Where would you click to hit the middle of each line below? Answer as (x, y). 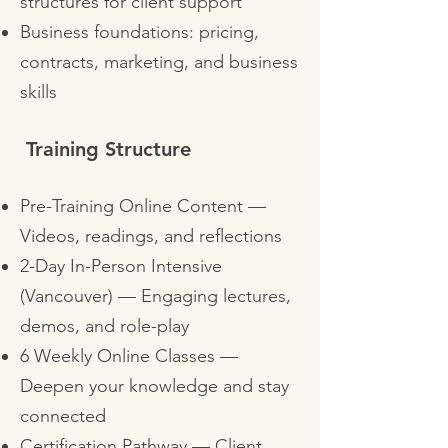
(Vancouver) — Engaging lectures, (155, 296)
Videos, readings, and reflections (151, 236)
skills (38, 92)
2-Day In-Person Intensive (121, 266)
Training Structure (105, 149)
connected (63, 416)
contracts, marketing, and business (159, 62)
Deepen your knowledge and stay (154, 386)
